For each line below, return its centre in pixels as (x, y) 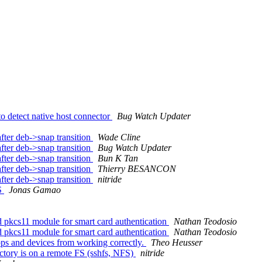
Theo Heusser (177, 243)
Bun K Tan (118, 158)
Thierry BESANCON (137, 169)
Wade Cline (119, 137)
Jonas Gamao (35, 190)
